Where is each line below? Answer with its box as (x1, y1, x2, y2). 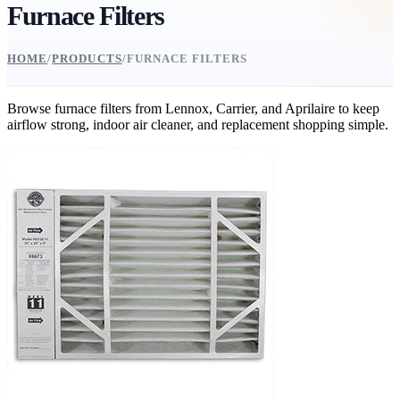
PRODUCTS (52, 51, 122, 65)
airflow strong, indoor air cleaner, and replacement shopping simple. (7, 117, 388, 133)
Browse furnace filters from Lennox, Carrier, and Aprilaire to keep (7, 101, 379, 117)
